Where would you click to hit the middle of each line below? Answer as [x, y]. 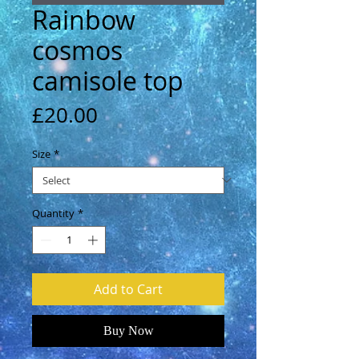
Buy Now [128, 331]
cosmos [77, 50]
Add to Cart [128, 290]
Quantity [53, 213]
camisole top [108, 80]
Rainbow [84, 19]
